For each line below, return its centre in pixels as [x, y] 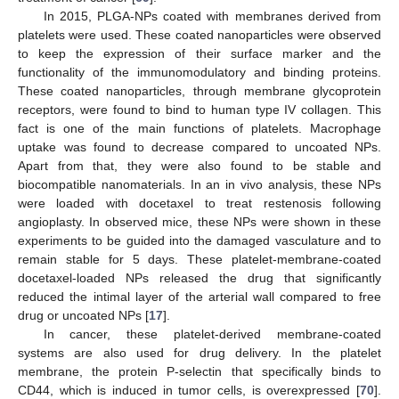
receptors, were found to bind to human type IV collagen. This [199, 110]
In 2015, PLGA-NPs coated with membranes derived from [212, 16]
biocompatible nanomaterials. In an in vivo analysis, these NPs [199, 185]
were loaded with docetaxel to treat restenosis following [199, 204]
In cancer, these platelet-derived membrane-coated [212, 334]
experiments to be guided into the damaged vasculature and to [199, 241]
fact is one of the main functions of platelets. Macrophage [199, 129]
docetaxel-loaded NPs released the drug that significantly [199, 278]
